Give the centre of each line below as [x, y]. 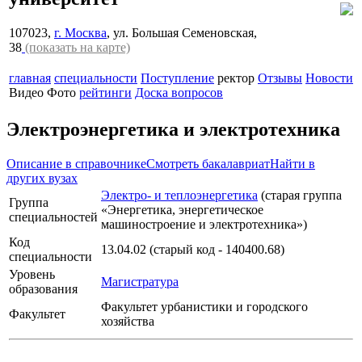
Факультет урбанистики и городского [204, 306]
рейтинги [105, 92]
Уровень [32, 274]
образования [43, 288]
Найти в [293, 163]
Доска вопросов [179, 92]
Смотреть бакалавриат [208, 163]
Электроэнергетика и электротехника [173, 129]
